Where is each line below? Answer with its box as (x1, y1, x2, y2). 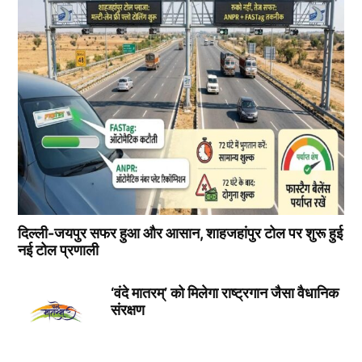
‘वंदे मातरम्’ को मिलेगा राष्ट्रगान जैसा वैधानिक (110, 284, 339, 301)
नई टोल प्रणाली (18, 241, 99, 259)
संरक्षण (110, 301, 145, 318)
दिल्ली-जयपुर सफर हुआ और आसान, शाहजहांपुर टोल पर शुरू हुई (18, 224, 343, 242)
